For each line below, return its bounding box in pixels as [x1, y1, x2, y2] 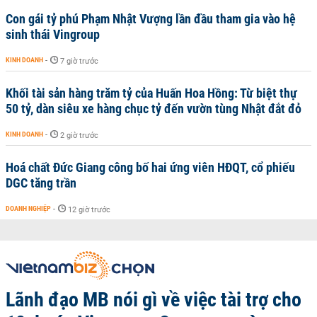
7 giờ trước [60, 57, 98, 66]
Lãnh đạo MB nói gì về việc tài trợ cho [6, 288, 301, 311]
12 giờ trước [68, 205, 110, 214]
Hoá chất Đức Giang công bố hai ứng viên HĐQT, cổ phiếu [6, 160, 295, 175]
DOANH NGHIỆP [6, 204, 51, 212]
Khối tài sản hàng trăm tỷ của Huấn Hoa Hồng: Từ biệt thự [6, 86, 297, 100]
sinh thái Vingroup [6, 27, 100, 42]
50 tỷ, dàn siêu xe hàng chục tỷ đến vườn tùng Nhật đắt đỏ [6, 101, 301, 116]
